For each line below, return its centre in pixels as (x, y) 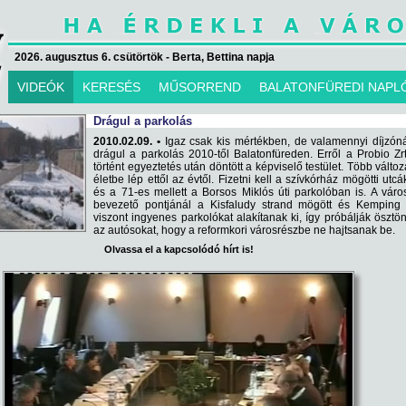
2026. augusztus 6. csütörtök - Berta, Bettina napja (145, 57)
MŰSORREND (200, 87)
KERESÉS (111, 87)
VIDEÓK (41, 87)
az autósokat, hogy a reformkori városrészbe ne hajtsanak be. (244, 230)
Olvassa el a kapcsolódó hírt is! (179, 249)
